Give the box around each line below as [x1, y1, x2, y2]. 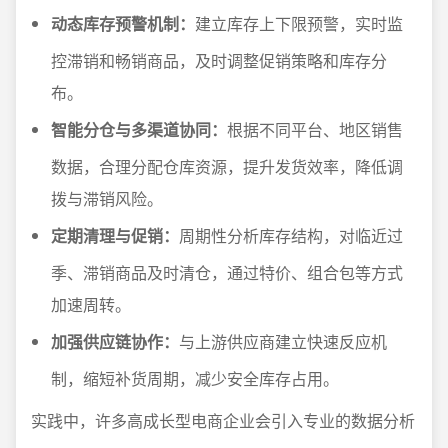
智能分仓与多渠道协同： [51, 118, 227, 142]
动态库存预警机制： [51, 12, 195, 36]
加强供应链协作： [51, 330, 179, 354]
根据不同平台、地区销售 [227, 118, 403, 142]
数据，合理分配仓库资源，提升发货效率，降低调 [51, 155, 403, 179]
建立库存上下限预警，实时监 [195, 12, 403, 36]
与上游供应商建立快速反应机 [179, 330, 387, 354]
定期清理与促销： [51, 224, 179, 248]
